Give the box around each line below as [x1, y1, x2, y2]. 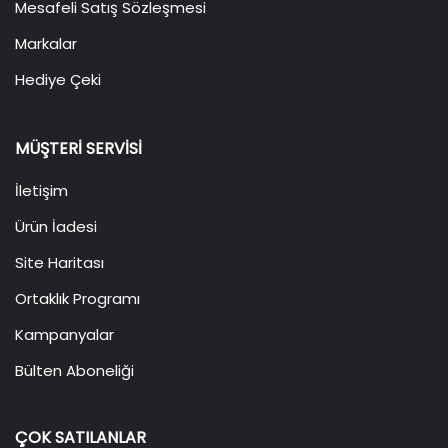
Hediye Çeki [15, 69, 101, 90]
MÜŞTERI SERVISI [15, 137, 142, 160]
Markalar [15, 33, 77, 54]
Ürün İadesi [15, 216, 97, 237]
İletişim [15, 180, 68, 201]
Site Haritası [15, 252, 104, 273]
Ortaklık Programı [15, 288, 140, 309]
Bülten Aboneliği [15, 360, 134, 381]
